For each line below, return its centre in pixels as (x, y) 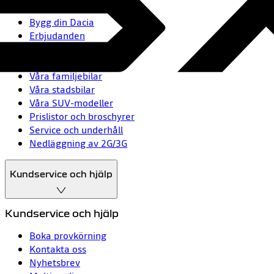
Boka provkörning (68, 235)
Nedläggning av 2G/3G (78, 143)
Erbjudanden (57, 36)
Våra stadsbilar (62, 90)
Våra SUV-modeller (71, 103)
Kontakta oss (58, 249)
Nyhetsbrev (55, 262)
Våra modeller (60, 63)
